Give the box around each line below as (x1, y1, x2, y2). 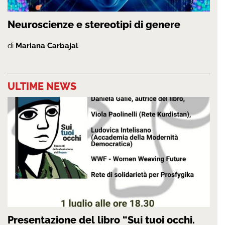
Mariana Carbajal (16, 41, 78, 51)
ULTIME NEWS (8, 80, 76, 93)
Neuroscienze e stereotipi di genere (8, 19, 180, 31)
